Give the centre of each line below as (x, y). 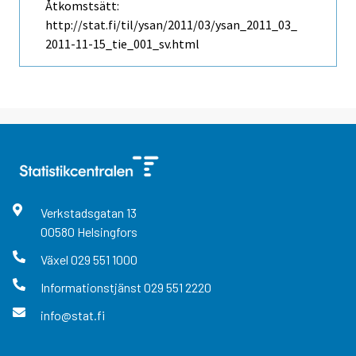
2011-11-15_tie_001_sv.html (122, 43)
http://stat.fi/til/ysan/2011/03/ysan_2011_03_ (171, 24)
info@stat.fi (72, 315)
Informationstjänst (92, 288)
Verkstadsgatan (83, 212)
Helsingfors (107, 231)
